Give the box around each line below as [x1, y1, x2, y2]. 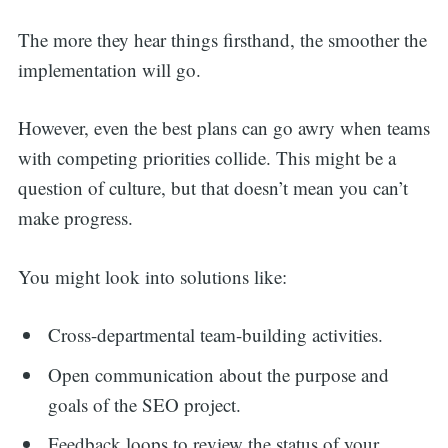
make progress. [17, 205, 133, 231]
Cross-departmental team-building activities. [48, 322, 390, 348]
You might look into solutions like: [17, 263, 287, 289]
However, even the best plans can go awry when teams [17, 115, 430, 141]
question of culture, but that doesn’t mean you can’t [17, 175, 408, 201]
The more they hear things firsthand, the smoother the [17, 26, 427, 52]
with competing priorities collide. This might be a [17, 145, 396, 171]
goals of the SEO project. [48, 391, 242, 417]
